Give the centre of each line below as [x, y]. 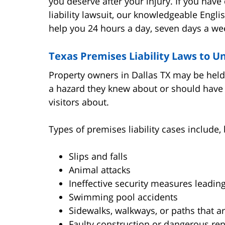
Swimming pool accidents [123, 197]
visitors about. [79, 102]
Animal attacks [100, 170]
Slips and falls [98, 156]
